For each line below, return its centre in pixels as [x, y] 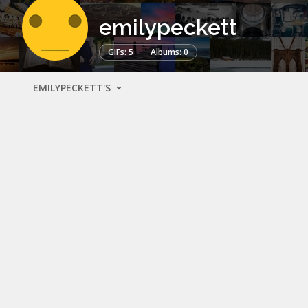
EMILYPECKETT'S [73, 87]
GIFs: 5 [121, 52]
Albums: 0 [169, 52]
